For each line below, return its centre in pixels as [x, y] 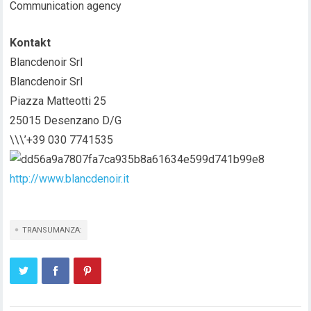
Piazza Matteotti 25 [58, 101]
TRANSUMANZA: [52, 230]
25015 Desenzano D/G [66, 120]
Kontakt [31, 43]
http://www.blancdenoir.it [70, 179]
